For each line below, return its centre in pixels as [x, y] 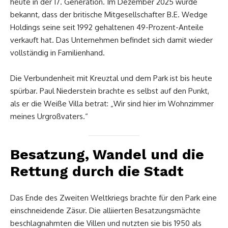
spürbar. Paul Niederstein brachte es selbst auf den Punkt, [110, 91]
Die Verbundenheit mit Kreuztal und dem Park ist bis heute [111, 78]
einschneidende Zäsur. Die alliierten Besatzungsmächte [105, 210]
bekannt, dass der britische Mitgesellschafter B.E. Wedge [109, 14]
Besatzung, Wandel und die [107, 154]
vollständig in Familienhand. [58, 52]
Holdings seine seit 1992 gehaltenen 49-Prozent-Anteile [107, 27]
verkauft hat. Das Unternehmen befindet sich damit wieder [111, 40]
